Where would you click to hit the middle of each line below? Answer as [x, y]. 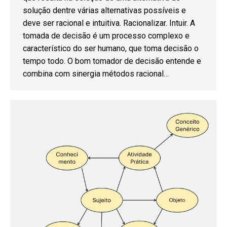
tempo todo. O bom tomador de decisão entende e [112, 61]
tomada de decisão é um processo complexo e [106, 35]
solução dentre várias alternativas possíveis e [104, 10]
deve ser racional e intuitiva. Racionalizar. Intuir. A [109, 23]
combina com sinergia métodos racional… [96, 73]
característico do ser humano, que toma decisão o [111, 48]
